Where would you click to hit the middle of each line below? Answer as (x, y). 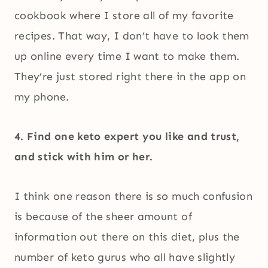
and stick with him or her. (84, 157)
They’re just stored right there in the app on (130, 77)
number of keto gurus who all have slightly (125, 258)
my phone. (42, 97)
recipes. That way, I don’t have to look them (132, 36)
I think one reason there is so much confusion (134, 197)
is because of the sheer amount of (103, 217)
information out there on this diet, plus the (127, 237)
